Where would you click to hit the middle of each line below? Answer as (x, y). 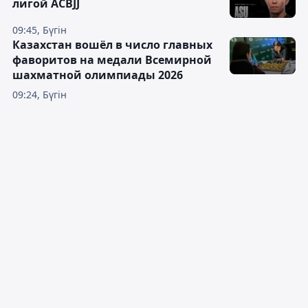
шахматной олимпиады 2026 (98, 75)
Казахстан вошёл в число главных (112, 45)
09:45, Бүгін (40, 30)
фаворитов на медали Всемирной (112, 60)
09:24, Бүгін (40, 95)
